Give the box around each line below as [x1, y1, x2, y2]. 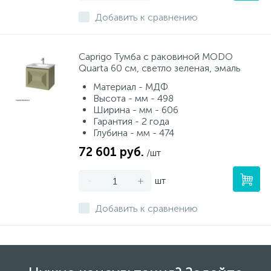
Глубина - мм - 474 [93, 127, 174, 139]
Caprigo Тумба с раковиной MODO [79, 51, 233, 62]
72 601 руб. [79, 145, 144, 159]
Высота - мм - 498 [93, 93, 174, 104]
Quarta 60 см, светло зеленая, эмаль [79, 62, 241, 74]
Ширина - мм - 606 [93, 104, 178, 116]
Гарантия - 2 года [93, 116, 169, 127]
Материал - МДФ [93, 81, 168, 93]
